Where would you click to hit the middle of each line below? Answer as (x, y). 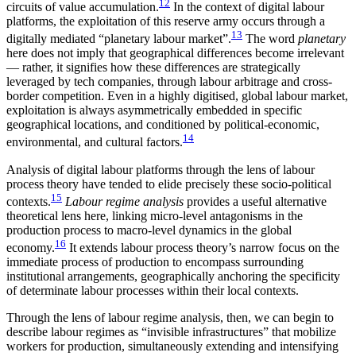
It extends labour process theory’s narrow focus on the (203, 248)
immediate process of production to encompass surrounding (155, 262)
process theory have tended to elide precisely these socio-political (169, 184)
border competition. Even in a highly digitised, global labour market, (177, 96)
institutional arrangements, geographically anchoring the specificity (173, 277)
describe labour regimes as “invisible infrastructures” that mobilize (171, 332)
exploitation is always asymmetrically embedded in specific (154, 110)
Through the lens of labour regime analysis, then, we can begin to (170, 318)
